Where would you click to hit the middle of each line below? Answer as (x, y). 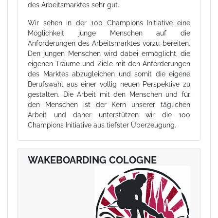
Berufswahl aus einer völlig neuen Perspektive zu (109, 84)
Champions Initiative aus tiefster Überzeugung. (102, 125)
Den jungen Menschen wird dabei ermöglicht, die (109, 53)
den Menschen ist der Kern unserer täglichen (109, 104)
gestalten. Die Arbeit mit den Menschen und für (109, 94)
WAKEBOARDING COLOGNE (92, 160)
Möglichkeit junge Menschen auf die (109, 33)
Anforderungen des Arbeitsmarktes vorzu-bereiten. (109, 43)
